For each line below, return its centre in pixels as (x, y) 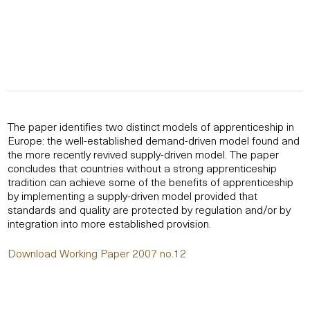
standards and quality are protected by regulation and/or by (149, 209)
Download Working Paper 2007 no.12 (97, 253)
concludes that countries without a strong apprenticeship (142, 168)
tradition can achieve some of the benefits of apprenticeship (151, 182)
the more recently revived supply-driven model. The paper (143, 154)
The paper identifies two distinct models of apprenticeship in (151, 126)
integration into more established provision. (109, 223)
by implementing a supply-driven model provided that (133, 195)
